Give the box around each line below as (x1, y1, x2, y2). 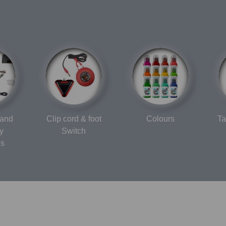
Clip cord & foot (46, 114, 101, 124)
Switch (62, 126, 86, 136)
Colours (146, 114, 175, 124)
